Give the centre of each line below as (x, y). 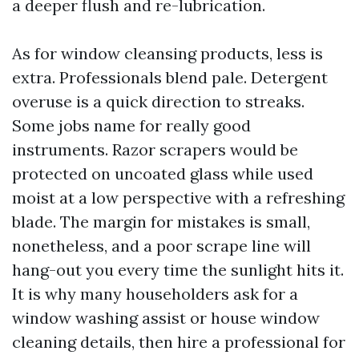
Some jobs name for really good (131, 125)
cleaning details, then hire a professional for (179, 342)
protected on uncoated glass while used (163, 173)
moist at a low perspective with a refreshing (178, 198)
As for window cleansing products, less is (167, 53)
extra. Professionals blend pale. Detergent (170, 77)
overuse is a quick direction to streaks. (158, 101)
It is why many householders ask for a (155, 294)
